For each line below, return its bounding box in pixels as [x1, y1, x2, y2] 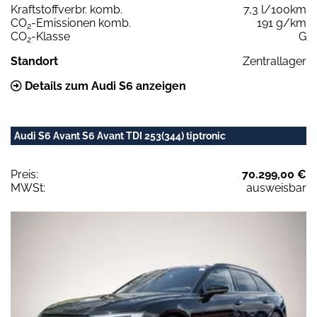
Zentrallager [243, 54, 306, 68]
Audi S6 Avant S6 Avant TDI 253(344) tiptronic [14, 129, 226, 142]
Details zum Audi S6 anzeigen [22, 79, 186, 93]
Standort [11, 54, 58, 68]
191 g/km [257, 16, 306, 30]
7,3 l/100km [243, 2, 306, 16]
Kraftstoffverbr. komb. [11, 2, 122, 16]
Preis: [11, 167, 38, 181]
